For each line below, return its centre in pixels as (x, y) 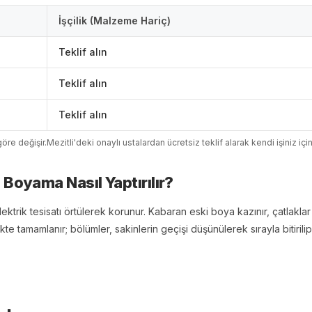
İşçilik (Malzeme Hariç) (115, 21)
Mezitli (60, 142)
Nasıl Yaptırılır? (118, 182)
